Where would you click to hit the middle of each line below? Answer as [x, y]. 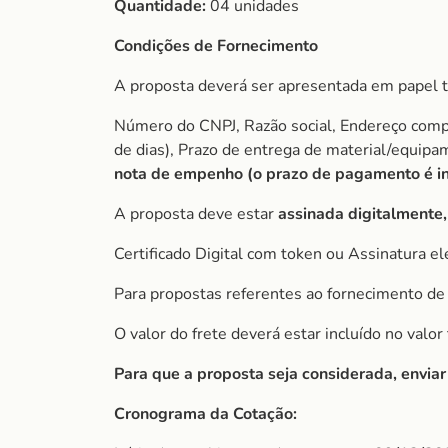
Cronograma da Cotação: [205, 414]
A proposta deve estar [196, 214]
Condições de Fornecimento [216, 46]
